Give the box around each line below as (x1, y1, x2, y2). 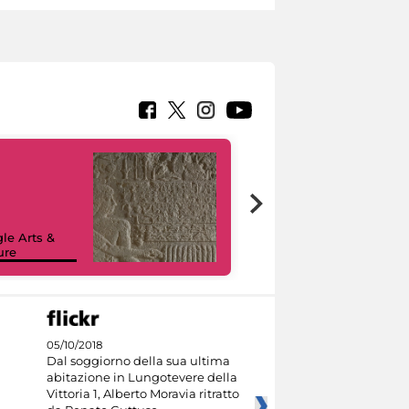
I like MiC (267, 245, 323, 260)
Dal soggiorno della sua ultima (46, 352, 230, 368)
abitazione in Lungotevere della (46, 369, 237, 384)
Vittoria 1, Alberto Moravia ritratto (46, 385, 239, 401)
